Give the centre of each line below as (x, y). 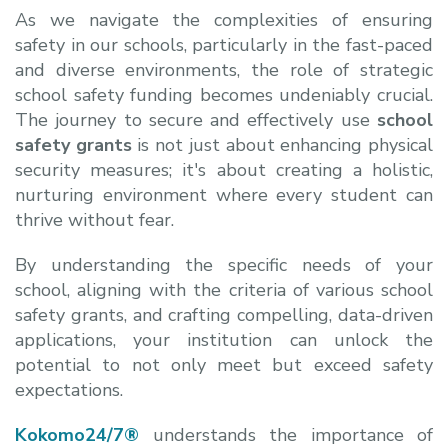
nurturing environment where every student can (224, 195)
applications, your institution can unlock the (224, 340)
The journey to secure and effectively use (196, 120)
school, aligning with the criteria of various (198, 290)
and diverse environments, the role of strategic (224, 70)
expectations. (69, 390)
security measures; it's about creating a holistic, (224, 170)
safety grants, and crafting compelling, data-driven (224, 315)
